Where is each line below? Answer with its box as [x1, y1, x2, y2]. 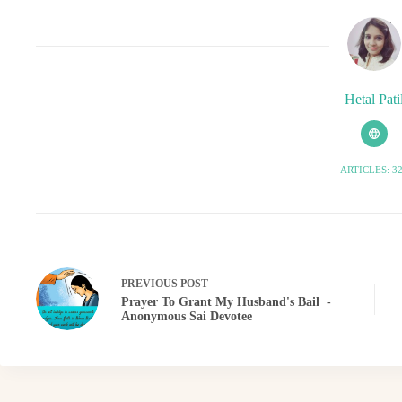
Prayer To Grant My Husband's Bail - [121, 294, 331, 309]
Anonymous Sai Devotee [121, 309, 252, 323]
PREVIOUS [121, 276, 180, 290]
